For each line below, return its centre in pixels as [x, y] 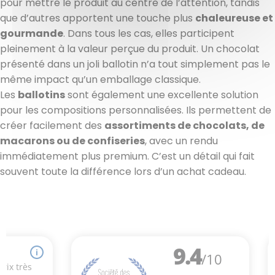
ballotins [41, 95]
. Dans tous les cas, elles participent [149, 33]
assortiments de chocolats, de [184, 125]
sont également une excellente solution [162, 95]
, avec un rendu [181, 141]
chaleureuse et [234, 18]
